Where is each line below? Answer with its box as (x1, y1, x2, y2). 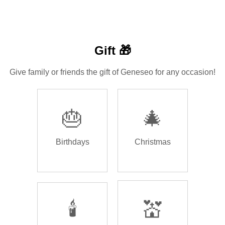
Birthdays (55, 138, 89, 146)
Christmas (135, 138, 171, 146)
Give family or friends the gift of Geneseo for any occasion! (10, 67, 215, 76)
